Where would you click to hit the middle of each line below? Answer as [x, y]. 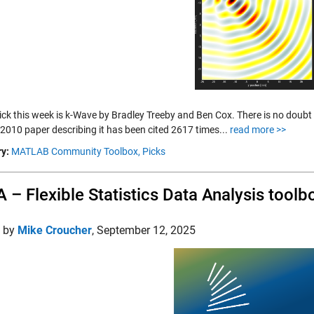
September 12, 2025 [146, 230]
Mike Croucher [55, 230]
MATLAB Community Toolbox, [76, 151]
